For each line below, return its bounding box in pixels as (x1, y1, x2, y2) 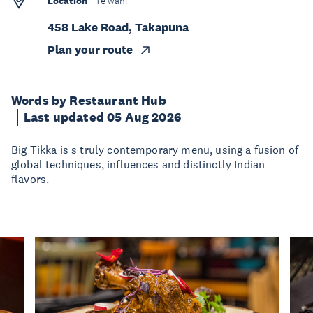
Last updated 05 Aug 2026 (24, 110, 181, 125)
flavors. (11, 172, 50, 186)
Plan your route (48, 43, 133, 57)
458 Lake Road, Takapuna (48, 20, 189, 35)
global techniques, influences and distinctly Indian (11, 157, 265, 171)
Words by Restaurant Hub (11, 93, 166, 108)
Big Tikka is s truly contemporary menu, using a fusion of (11, 143, 299, 156)
